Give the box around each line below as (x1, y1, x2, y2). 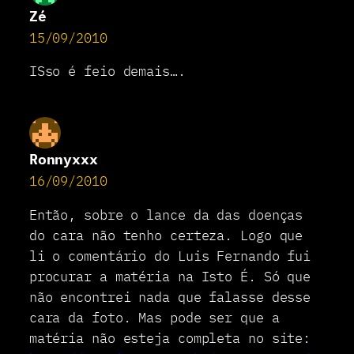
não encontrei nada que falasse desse (28, 288, 311, 307)
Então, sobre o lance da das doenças (28, 206, 303, 224)
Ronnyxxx (28, 150, 98, 169)
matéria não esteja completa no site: (28, 330, 311, 348)
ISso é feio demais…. (28, 62, 186, 81)
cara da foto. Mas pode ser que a (28, 309, 280, 327)
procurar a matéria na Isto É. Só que (28, 268, 311, 286)
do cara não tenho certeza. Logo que (28, 227, 303, 245)
